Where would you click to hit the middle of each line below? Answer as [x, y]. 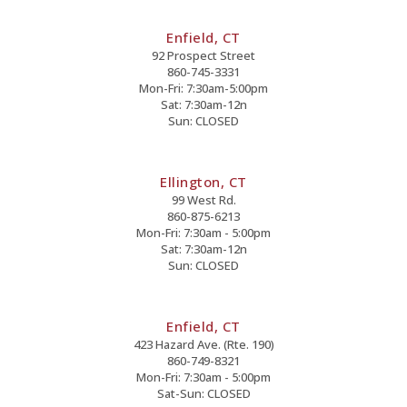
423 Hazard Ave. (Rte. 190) [203, 345]
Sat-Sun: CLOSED [203, 394]
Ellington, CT [203, 182]
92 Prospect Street [203, 56]
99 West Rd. [203, 200]
